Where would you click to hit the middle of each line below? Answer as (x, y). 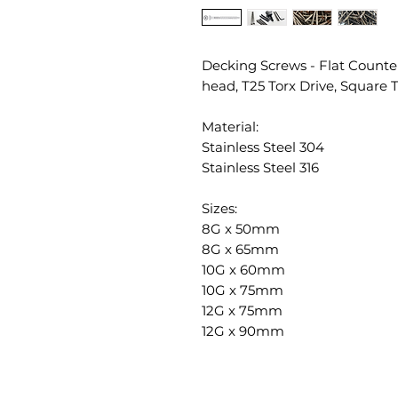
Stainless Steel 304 (263, 147)
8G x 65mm (240, 249)
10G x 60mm (243, 270)
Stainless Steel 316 (260, 167)
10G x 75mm (243, 290)
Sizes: (219, 208)
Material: (230, 127)
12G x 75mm (244, 310)
